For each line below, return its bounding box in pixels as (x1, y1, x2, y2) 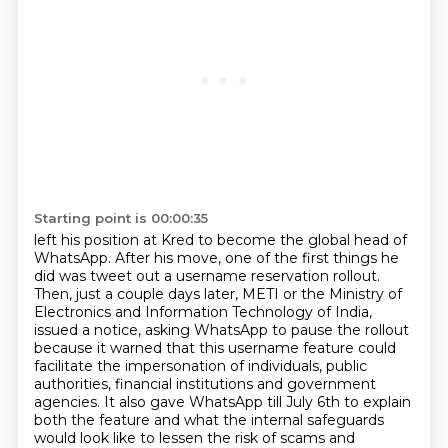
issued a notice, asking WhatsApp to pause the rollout (33, 321, 409, 339)
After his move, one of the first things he (114, 249, 399, 267)
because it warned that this (33, 339, 228, 357)
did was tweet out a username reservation (33, 267, 333, 285)
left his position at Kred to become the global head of (33, 231, 407, 249)
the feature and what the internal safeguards (70, 411, 384, 429)
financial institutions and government (114, 375, 376, 393)
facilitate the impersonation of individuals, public (33, 357, 367, 375)
